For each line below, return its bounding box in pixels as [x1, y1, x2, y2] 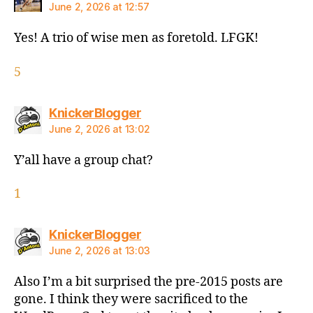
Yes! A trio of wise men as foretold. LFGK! [14, 30, 259, 47]
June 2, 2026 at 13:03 [49, 245, 150, 257]
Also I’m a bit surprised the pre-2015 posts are [14, 274, 283, 291]
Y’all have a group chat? [14, 152, 153, 168]
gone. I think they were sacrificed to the [14, 291, 248, 308]
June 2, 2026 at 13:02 [49, 122, 150, 135]
